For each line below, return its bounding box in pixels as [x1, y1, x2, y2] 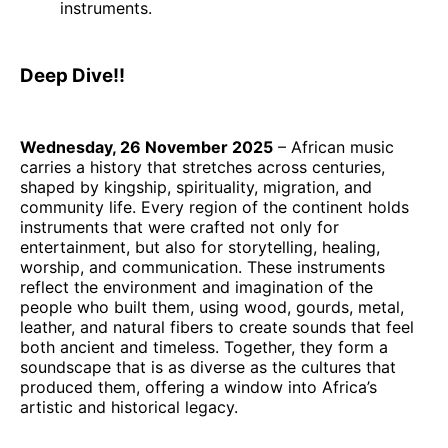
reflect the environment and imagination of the [20, 276, 373, 297]
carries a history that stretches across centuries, [20, 156, 385, 177]
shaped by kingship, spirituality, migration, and [20, 176, 372, 197]
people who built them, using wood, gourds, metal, [20, 296, 404, 317]
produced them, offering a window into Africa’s [20, 376, 377, 397]
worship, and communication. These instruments [20, 256, 385, 277]
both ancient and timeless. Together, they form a [20, 336, 388, 357]
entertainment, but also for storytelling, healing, [20, 236, 380, 257]
